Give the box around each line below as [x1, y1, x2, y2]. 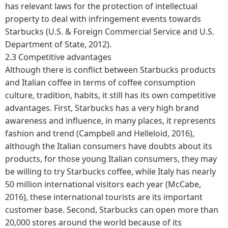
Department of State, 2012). [5, 38, 111, 50]
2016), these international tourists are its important [5, 191, 203, 203]
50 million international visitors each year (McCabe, [5, 178, 201, 190]
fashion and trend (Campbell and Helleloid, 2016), [5, 127, 194, 139]
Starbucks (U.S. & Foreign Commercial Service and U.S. [5, 25, 214, 37]
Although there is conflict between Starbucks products [5, 64, 216, 75]
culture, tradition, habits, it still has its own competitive [5, 89, 216, 101]
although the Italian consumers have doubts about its [5, 140, 212, 152]
